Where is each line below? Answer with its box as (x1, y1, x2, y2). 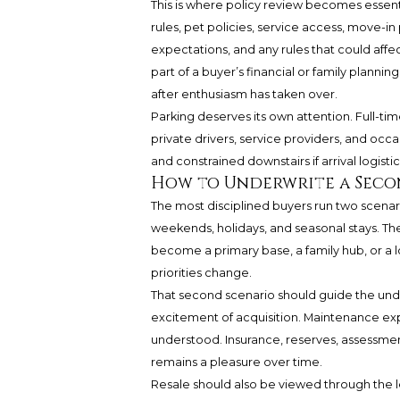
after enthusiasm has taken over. (150, 87, 337, 102)
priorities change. (150, 266, 252, 280)
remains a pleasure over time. (150, 355, 322, 370)
